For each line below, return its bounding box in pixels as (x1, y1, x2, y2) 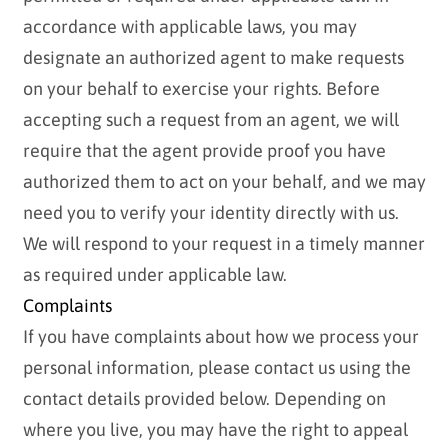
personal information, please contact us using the (22, 357, 411, 379)
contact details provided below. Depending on (22, 388, 386, 410)
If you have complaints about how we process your (22, 326, 419, 348)
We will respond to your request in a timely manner (22, 233, 425, 255)
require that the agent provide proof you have (22, 140, 386, 162)
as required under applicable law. (22, 264, 287, 286)
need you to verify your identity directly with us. (22, 202, 399, 224)
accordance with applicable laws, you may (22, 16, 357, 38)
